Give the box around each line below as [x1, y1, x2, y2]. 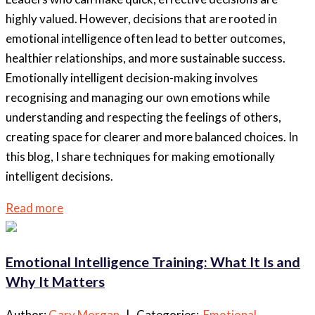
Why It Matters [6, 272, 105, 290]
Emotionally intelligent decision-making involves [6, 70, 258, 85]
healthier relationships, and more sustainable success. [6, 50, 285, 65]
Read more [6, 200, 63, 215]
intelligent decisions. [6, 168, 113, 184]
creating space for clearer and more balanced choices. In [6, 129, 298, 144]
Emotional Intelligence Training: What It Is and [6, 252, 300, 270]
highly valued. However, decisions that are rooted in [6, 11, 277, 26]
